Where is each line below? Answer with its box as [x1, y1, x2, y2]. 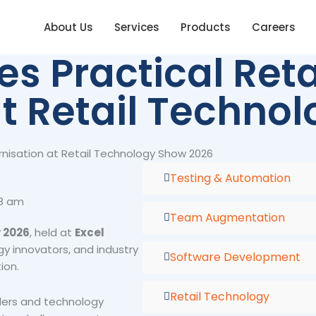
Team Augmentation [170, 209, 285, 226]
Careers [252, 19, 296, 35]
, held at [30, 224, 75, 240]
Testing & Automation [170, 169, 291, 186]
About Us [44, 19, 94, 35]
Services [114, 19, 160, 35]
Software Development [170, 248, 300, 265]
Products [181, 19, 231, 35]
